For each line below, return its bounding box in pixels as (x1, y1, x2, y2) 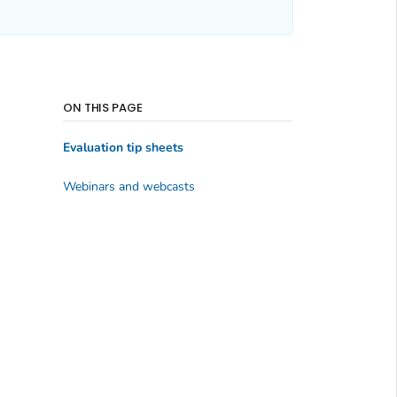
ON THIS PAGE (62, 98, 144, 116)
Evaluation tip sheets (62, 139, 183, 157)
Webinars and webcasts (62, 177, 195, 195)
